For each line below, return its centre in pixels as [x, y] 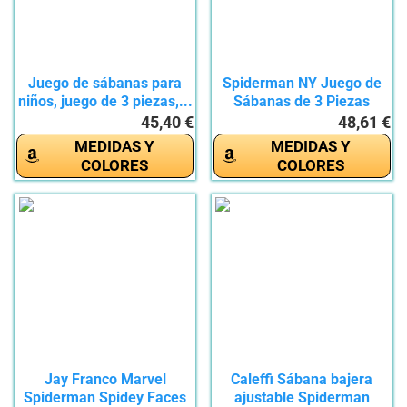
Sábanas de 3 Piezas [302, 102]
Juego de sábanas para [105, 84]
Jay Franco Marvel [105, 380]
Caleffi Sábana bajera [302, 380]
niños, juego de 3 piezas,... [105, 102]
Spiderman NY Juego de [302, 84]
